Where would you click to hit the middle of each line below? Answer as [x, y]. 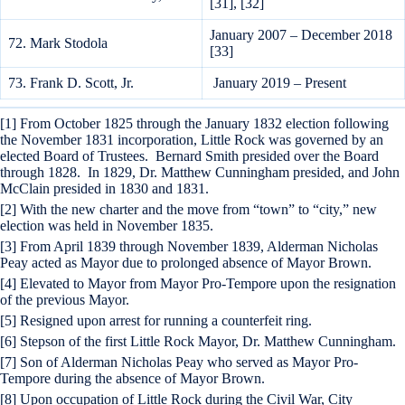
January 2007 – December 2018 [301, 35]
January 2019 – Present [283, 83]
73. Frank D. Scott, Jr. [71, 83]
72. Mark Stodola [58, 43]
